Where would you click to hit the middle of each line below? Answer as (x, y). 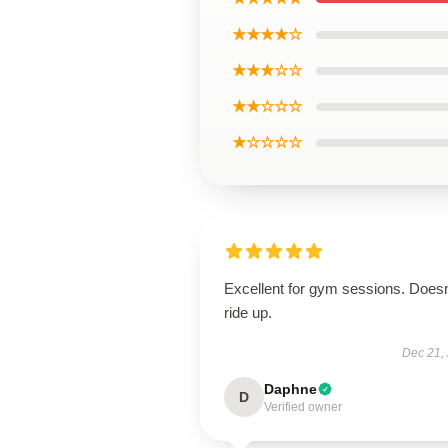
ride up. (248, 312)
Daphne (290, 389)
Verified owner (303, 407)
